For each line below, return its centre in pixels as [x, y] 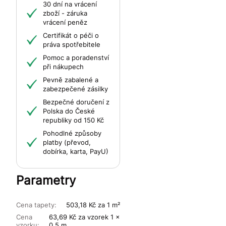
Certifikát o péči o [71, 36]
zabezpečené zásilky [75, 89]
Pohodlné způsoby [72, 133]
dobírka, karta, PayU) [76, 152]
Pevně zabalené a [71, 80]
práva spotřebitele [72, 45]
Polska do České [69, 111]
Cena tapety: [36, 205]
